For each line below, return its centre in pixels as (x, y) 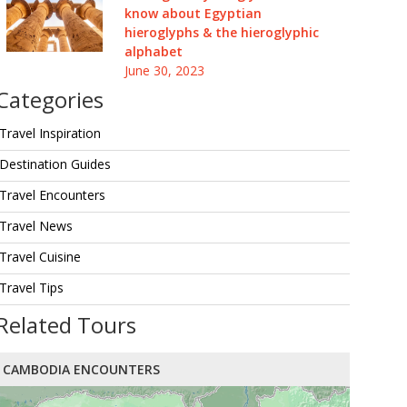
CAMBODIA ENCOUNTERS (81, 369)
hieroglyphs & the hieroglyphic (221, 32)
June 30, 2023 (164, 70)
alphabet (153, 51)
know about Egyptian (193, 13)
